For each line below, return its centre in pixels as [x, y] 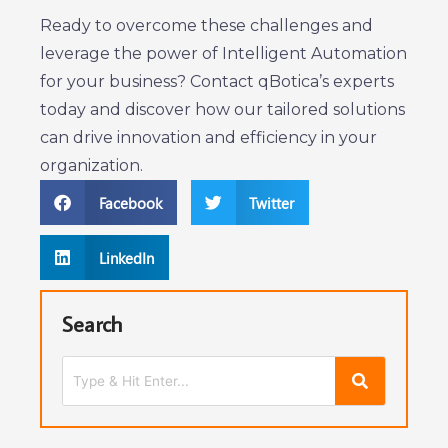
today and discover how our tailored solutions [222, 109]
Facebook [130, 202]
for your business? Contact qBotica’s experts [217, 81]
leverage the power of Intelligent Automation [223, 53]
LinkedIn [126, 257]
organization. [91, 165]
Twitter [271, 202]
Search [92, 323]
